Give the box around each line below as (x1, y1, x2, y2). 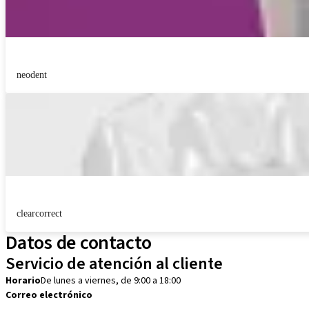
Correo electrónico (6, 288, 92, 302)
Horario (6, 274, 41, 288)
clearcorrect (17, 208, 62, 219)
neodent (17, 70, 47, 80)
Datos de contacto (6, 229, 152, 257)
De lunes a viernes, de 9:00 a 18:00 (41, 274, 181, 288)
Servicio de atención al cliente (6, 252, 223, 276)
